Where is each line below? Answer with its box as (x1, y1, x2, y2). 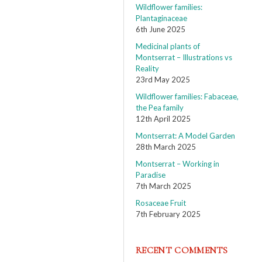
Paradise (136, 170, 166, 180)
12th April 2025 (136, 114, 191, 123)
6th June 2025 (136, 25, 185, 34)
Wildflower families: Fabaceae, (136, 92, 239, 101)
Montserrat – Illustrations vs (136, 53, 232, 62)
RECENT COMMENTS (136, 244, 228, 256)
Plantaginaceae (136, 13, 187, 23)
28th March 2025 (136, 142, 196, 151)
